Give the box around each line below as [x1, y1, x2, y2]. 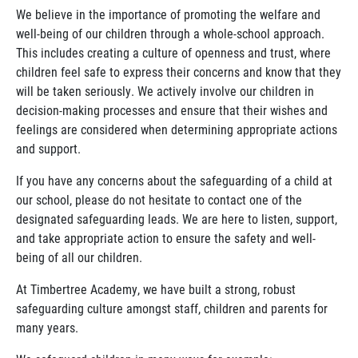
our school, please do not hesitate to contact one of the [16, 191, 302, 208]
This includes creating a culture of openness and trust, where [16, 44, 331, 61]
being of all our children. [16, 249, 142, 265]
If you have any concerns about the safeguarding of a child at [16, 172, 332, 189]
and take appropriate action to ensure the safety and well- [16, 229, 316, 246]
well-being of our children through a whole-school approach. [16, 25, 324, 42]
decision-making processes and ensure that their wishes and [16, 101, 328, 118]
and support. [16, 140, 81, 157]
